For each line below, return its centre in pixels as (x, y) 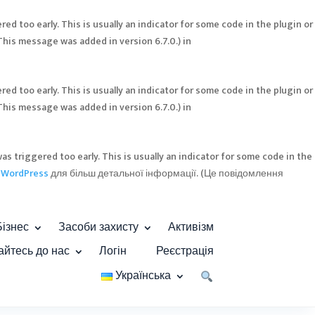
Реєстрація (185, 251)
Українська (143, 276)
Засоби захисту (98, 227)
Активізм (191, 227)
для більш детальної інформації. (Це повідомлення (166, 173)
